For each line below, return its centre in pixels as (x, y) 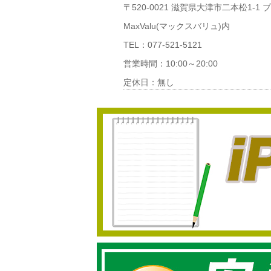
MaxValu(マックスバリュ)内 (176, 26)
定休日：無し (149, 82)
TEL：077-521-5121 (162, 45)
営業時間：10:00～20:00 (170, 64)
